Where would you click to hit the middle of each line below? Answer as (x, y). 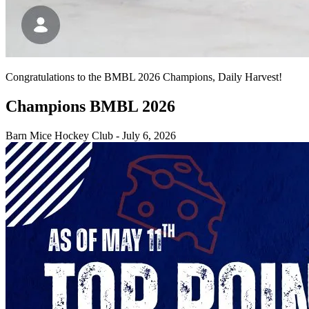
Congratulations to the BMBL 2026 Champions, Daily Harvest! (144, 77)
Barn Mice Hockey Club (59, 136)
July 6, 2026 (149, 136)
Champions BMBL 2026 (90, 107)
